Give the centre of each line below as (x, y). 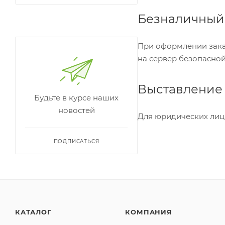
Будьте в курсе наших (76, 97)
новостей (76, 110)
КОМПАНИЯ (149, 212)
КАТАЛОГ (33, 212)
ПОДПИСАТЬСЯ (76, 141)
